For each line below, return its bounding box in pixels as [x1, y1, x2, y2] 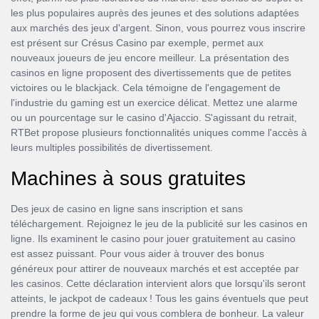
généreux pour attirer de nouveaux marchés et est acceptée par [11, 263, 299, 274]
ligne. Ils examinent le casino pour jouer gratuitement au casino [11, 233, 296, 244]
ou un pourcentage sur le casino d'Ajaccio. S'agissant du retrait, [11, 112, 297, 123]
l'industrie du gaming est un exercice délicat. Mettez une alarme [11, 97, 298, 108]
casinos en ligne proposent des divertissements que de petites [11, 67, 291, 78]
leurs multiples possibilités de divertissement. [11, 142, 213, 153]
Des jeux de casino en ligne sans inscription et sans [11, 203, 243, 214]
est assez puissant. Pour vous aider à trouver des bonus [11, 248, 264, 259]
